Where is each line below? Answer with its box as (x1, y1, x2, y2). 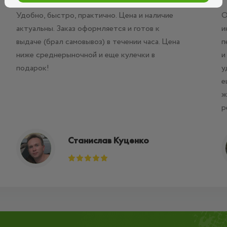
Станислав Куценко (67, 134, 149, 146)
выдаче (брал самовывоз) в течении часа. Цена (16, 36, 180, 48)
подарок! (16, 62, 49, 74)
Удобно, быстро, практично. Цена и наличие (16, 10, 173, 21)
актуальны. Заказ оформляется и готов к (16, 23, 160, 34)
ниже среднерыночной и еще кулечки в (16, 49, 155, 61)
